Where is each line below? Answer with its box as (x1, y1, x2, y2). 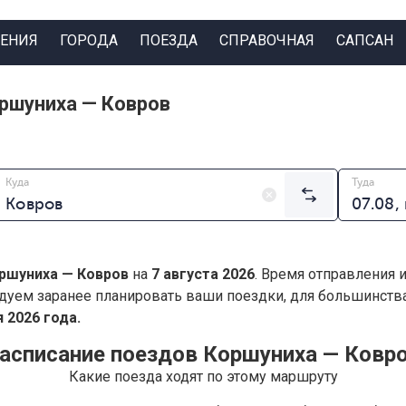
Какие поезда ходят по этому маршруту (68, 368, 338, 386)
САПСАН (335, 31, 393, 49)
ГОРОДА (59, 31, 118, 49)
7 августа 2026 (151, 266, 255, 284)
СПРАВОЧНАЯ (218, 31, 314, 49)
